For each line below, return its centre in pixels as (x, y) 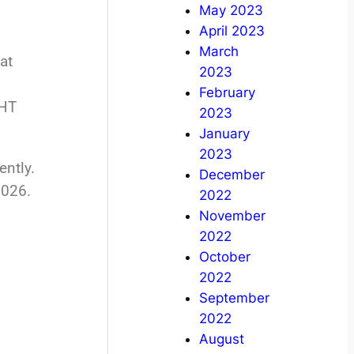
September (234, 298)
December (232, 175)
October (224, 257)
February (227, 93)
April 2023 (232, 31)
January (224, 134)
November (232, 216)
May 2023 (231, 11)
